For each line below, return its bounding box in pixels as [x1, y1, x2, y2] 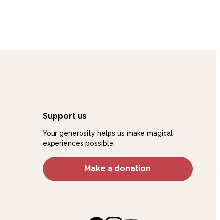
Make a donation [84, 164, 151, 174]
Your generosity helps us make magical [42, 129, 173, 137]
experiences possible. [42, 139, 115, 148]
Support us [42, 111, 87, 121]
